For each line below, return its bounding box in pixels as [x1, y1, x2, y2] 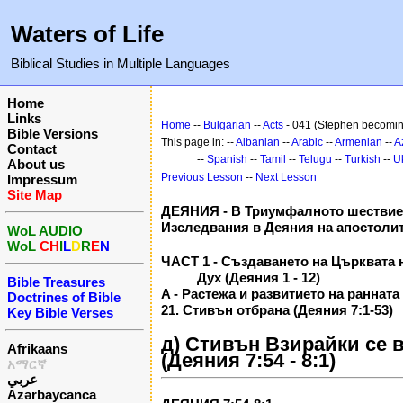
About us [7, 157, 65, 172]
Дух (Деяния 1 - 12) [197, 270, 320, 285]
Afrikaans [7, 341, 67, 356]
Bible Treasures [7, 274, 105, 290]
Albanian [236, 136, 280, 148]
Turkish [345, 153, 381, 166]
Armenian [335, 136, 382, 148]
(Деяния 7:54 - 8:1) [161, 349, 336, 372]
